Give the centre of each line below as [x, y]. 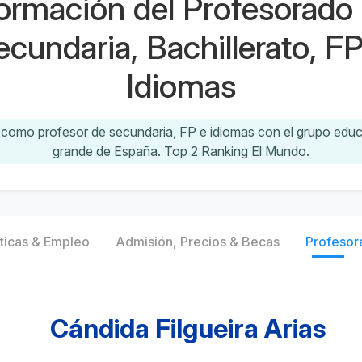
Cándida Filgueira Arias [187, 328]
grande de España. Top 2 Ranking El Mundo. [181, 151]
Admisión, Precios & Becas [198, 242]
